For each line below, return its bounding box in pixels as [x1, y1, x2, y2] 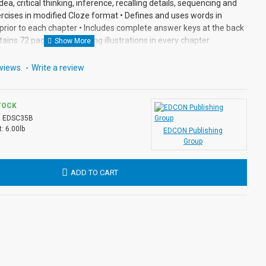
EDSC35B [2, 114, 33, 122]
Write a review [31, 63, 84, 72]
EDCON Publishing [163, 126, 223, 135]
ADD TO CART [70, 168, 118, 177]
